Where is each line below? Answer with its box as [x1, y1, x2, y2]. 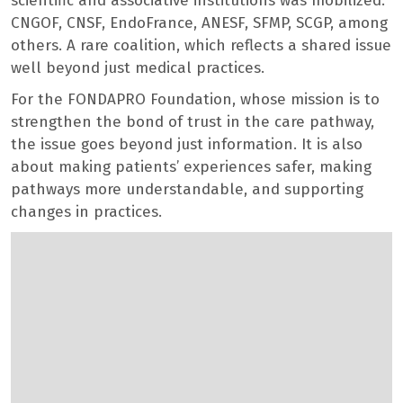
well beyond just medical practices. [11, 58, 264, 78]
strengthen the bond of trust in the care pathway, [11, 112, 374, 132]
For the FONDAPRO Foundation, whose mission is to [11, 90, 380, 110]
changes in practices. [11, 202, 162, 222]
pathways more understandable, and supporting [11, 180, 363, 200]
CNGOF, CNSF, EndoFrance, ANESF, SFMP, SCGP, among [11, 13, 388, 33]
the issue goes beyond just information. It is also [11, 135, 363, 155]
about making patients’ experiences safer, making [11, 157, 372, 177]
